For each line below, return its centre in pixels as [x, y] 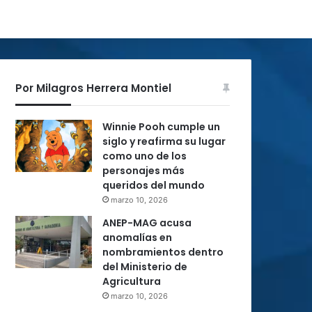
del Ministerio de [145, 267]
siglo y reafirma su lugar [164, 141]
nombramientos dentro [163, 252]
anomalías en [137, 237]
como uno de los [145, 156]
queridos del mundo [154, 185]
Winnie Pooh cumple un [161, 127]
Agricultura [132, 281]
